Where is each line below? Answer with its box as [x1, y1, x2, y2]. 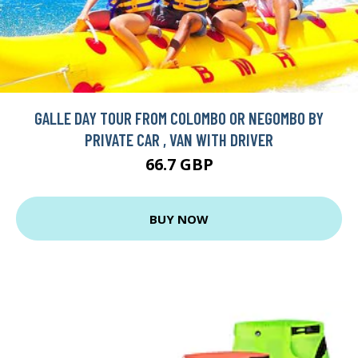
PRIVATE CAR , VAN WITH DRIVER [85, 129, 273, 150]
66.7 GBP [145, 153, 213, 176]
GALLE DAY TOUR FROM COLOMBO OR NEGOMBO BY [34, 108, 324, 129]
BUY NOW [149, 210, 209, 227]
